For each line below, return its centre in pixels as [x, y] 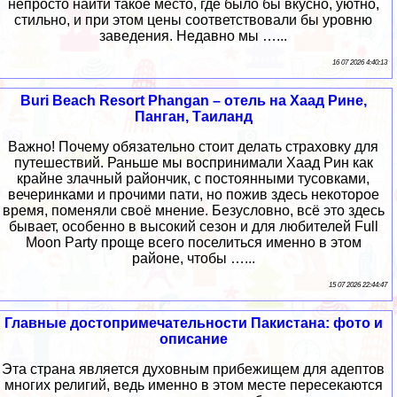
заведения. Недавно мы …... [193, 35]
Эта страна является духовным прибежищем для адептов [193, 369]
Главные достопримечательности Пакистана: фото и [193, 323]
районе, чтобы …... [193, 258]
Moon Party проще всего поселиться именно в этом [193, 242]
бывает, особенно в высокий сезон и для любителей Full [193, 226]
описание [193, 339]
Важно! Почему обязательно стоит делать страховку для [193, 146]
